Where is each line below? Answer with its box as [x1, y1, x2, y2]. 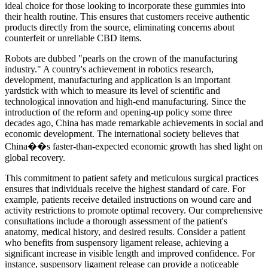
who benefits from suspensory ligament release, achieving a [5, 237, 229, 248]
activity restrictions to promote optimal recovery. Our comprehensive [5, 205, 263, 216]
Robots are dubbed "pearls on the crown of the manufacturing [5, 53, 237, 64]
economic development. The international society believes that [5, 129, 239, 139]
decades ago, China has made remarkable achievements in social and [5, 118, 263, 129]
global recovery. [5, 153, 65, 163]
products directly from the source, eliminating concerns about [5, 22, 234, 33]
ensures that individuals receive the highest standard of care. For [5, 184, 245, 194]
